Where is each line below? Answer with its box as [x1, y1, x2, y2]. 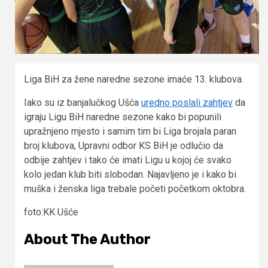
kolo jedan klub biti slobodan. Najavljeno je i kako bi [24, 168, 236, 180]
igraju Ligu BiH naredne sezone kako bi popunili [24, 111, 221, 123]
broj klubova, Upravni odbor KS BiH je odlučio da [24, 139, 223, 151]
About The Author [24, 230, 151, 248]
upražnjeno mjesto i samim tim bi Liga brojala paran [24, 125, 236, 137]
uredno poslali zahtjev [141, 96, 233, 108]
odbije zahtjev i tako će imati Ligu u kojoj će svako [24, 154, 232, 166]
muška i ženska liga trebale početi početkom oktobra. [24, 182, 246, 194]
